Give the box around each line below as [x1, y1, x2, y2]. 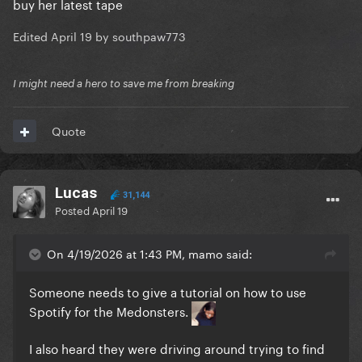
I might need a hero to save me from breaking [13, 77, 234, 90]
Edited [13, 26, 51, 44]
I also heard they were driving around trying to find [29, 338, 325, 358]
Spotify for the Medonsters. [29, 301, 192, 321]
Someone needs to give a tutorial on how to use [29, 281, 306, 301]
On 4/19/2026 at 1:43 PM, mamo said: [47, 244, 252, 263]
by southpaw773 [92, 26, 186, 44]
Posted [55, 201, 92, 218]
